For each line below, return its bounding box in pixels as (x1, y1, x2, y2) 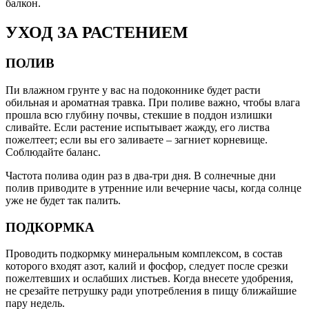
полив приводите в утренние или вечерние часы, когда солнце (6, 181, 301, 194)
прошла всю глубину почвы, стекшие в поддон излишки (6, 108, 272, 121)
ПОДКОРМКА (6, 219, 94, 235)
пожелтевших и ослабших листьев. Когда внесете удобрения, (6, 272, 293, 285)
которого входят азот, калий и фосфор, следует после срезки (6, 260, 288, 272)
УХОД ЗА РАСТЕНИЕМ (6, 23, 188, 42)
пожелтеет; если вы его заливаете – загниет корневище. (6, 133, 268, 146)
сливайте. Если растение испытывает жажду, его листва (6, 121, 270, 133)
